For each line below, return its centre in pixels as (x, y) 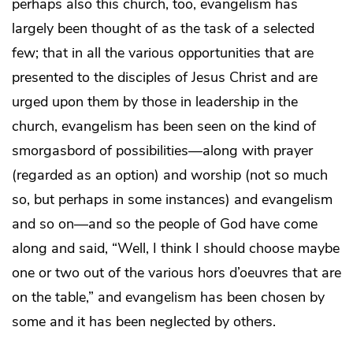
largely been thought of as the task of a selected (163, 29)
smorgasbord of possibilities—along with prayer (162, 151)
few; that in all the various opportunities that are (163, 53)
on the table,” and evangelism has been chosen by (168, 297)
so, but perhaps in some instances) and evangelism (172, 200)
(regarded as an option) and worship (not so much (170, 175)
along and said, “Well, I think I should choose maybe (176, 249)
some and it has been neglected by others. (144, 322)
